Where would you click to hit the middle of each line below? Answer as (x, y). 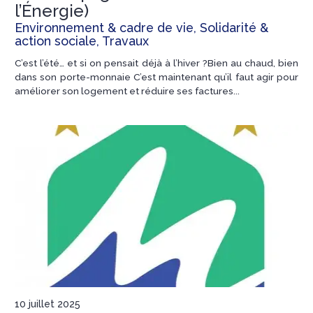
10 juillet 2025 (48, 304)
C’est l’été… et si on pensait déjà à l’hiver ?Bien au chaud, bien (156, 63)
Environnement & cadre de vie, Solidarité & (141, 27)
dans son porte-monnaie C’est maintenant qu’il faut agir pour (156, 77)
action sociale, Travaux (82, 41)
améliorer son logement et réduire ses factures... (127, 90)
